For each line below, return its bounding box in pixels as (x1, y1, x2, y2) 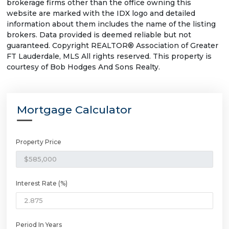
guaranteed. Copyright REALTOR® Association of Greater (7, 41, 218, 51)
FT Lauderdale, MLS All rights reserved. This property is (7, 52, 212, 61)
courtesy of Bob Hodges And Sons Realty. (7, 62, 160, 72)
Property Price (16, 138, 61, 146)
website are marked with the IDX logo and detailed (7, 9, 195, 18)
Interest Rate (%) (16, 179, 67, 188)
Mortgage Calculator (17, 103, 132, 117)
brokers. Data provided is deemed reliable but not (7, 30, 191, 40)
